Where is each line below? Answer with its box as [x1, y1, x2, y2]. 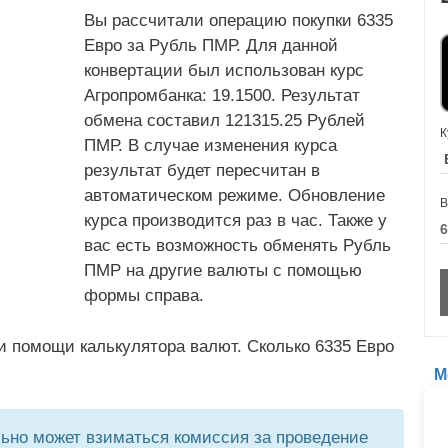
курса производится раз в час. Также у [84, 211, 387, 230]
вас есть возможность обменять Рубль [84, 236, 391, 255]
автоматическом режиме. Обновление [84, 186, 385, 205]
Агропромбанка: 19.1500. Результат [84, 86, 360, 105]
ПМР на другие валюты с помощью [84, 261, 362, 280]
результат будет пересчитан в [84, 161, 320, 180]
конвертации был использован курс [84, 61, 364, 80]
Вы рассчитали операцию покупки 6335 [84, 11, 393, 30]
